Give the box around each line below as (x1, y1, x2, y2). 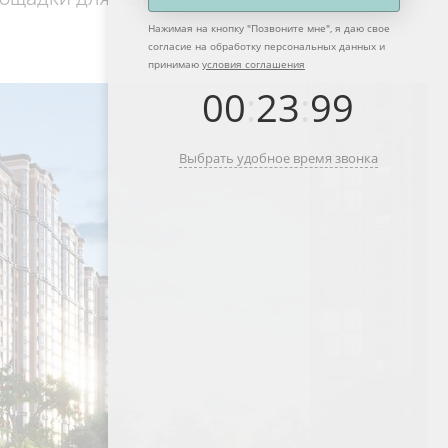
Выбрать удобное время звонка (178, 149, 378, 167)
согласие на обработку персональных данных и (148, 39, 385, 53)
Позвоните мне (251, 21, 326, 35)
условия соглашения (202, 57, 305, 71)
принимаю (148, 57, 202, 71)
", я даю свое (326, 21, 390, 35)
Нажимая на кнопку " (148, 21, 251, 35)
